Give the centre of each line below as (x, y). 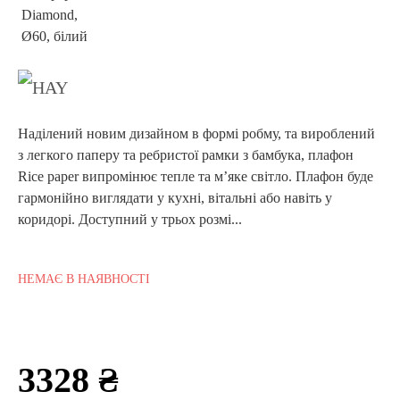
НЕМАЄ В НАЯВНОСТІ (84, 279)
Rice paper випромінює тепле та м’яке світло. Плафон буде (196, 177)
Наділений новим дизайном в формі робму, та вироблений (196, 134)
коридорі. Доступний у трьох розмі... (132, 220)
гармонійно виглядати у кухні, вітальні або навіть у (175, 198)
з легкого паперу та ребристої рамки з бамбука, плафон (186, 155)
